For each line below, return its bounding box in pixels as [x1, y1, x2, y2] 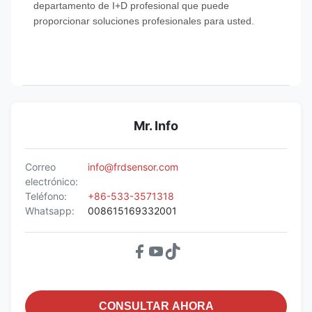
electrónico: [25, 175, 78, 187]
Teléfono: [25, 190, 67, 202]
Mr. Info [134, 118, 178, 133]
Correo [25, 161, 56, 173]
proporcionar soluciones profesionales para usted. [33, 15, 254, 26]
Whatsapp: [25, 205, 75, 217]
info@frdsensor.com [88, 161, 178, 173]
